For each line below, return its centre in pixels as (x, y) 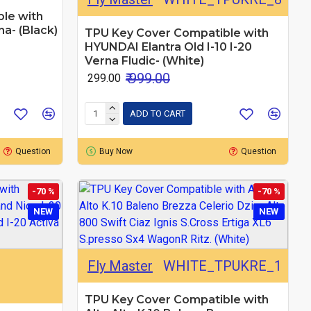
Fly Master (120, 266)
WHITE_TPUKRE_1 (222, 266)
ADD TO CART (157, 114)
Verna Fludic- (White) (144, 60)
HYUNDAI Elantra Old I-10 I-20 (168, 47)
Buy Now (116, 151)
